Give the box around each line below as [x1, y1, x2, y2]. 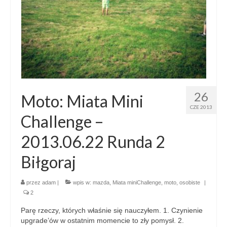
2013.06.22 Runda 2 [21, 131, 165, 152]
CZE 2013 [190, 103, 212, 110]
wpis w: [71, 179, 93, 185]
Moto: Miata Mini [21, 91, 143, 111]
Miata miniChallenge [112, 179, 161, 185]
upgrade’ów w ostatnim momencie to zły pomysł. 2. [21, 216, 184, 224]
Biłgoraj [21, 152, 76, 172]
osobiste [179, 179, 200, 185]
